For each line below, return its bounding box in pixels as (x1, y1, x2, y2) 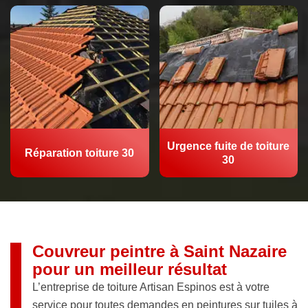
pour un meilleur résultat (32, 260, 227, 279)
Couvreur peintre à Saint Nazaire (32, 242, 287, 261)
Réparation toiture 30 (25, 146, 135, 159)
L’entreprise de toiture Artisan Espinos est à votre (32, 281, 269, 294)
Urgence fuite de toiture (167, 140, 290, 152)
